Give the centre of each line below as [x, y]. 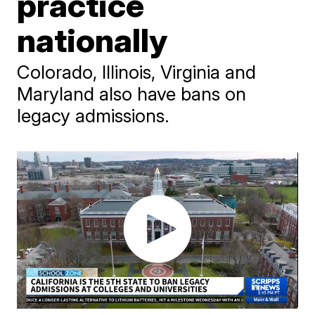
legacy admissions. [94, 116]
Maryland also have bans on [132, 94]
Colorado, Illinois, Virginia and [137, 72]
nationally [92, 40]
